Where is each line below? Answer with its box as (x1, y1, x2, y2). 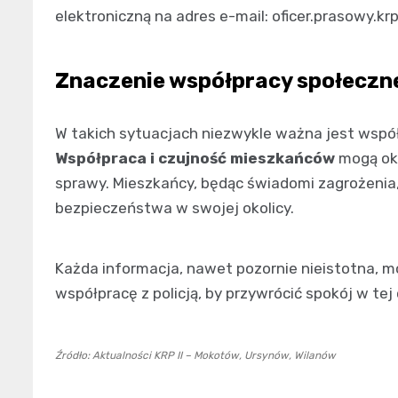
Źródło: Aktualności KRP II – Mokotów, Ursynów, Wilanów (55, 348, 336, 362)
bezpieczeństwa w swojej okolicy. (55, 198, 294, 217)
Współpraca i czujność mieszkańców (55, 148, 335, 167)
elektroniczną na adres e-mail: (55, 6, 272, 25)
